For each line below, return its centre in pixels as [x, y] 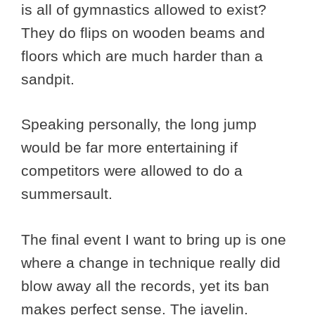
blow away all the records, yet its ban [145, 285]
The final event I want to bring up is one [154, 239]
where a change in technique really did [151, 262]
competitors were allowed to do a [132, 171]
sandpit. [50, 79]
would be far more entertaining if [129, 148]
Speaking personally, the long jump [139, 124]
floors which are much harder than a [142, 56]
